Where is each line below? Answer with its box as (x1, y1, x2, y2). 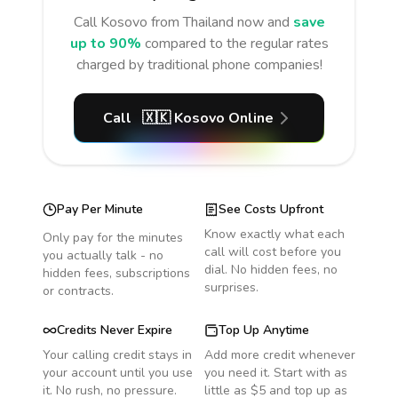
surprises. (204, 279, 259, 296)
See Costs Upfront (219, 201, 323, 218)
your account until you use (43, 364, 193, 381)
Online (225, 108, 274, 128)
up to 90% (69, 34, 141, 53)
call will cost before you (204, 243, 341, 260)
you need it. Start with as (204, 364, 347, 381)
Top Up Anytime (219, 322, 309, 338)
